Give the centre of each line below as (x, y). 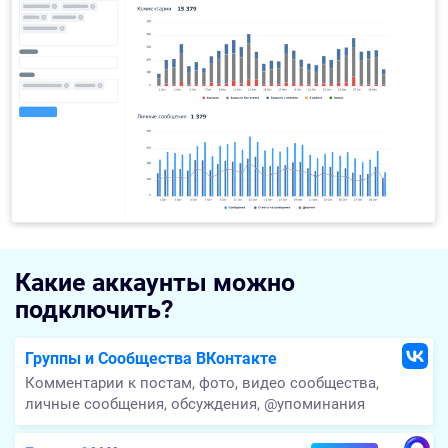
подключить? (94, 310)
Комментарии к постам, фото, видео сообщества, (202, 383)
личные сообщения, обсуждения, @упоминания (195, 404)
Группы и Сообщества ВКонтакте (151, 359)
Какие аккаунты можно (155, 283)
